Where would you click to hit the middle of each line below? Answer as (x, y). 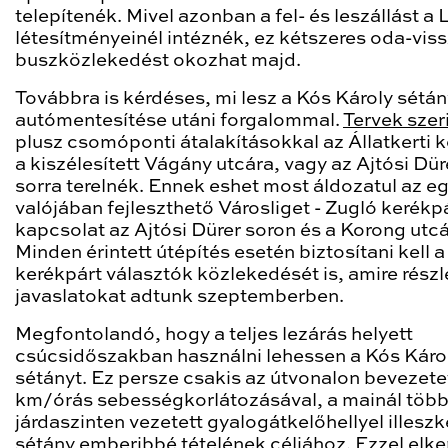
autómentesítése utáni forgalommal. (179, 120)
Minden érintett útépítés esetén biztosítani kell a (230, 252)
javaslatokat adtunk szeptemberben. (179, 296)
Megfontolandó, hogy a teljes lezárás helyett (214, 334)
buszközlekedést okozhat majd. (158, 60)
